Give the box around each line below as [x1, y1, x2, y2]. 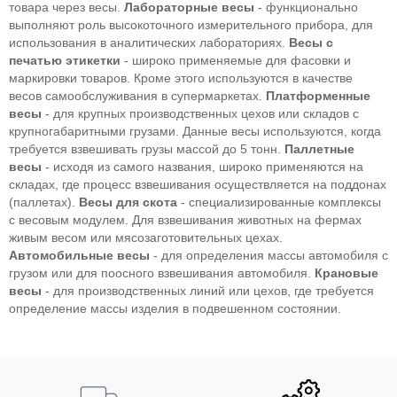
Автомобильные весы [9, 248, 150, 263]
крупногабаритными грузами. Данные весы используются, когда [9, 124, 381, 139]
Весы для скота [79, 195, 177, 210]
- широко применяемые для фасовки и [121, 53, 351, 68]
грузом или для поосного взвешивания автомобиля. [9, 266, 315, 281]
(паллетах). [9, 195, 79, 210]
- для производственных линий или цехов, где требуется [42, 284, 374, 299]
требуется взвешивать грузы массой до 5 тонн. [9, 142, 284, 157]
